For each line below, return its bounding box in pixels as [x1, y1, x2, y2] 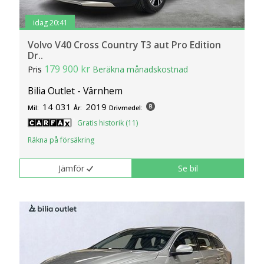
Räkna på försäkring [28, 134, 95, 145]
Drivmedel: [109, 103, 143, 112]
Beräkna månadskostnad [93, 63, 189, 75]
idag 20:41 [32, 18, 68, 28]
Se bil [178, 162, 199, 174]
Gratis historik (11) [77, 117, 138, 128]
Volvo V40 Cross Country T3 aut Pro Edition [28, 38, 222, 51]
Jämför [58, 162, 85, 174]
